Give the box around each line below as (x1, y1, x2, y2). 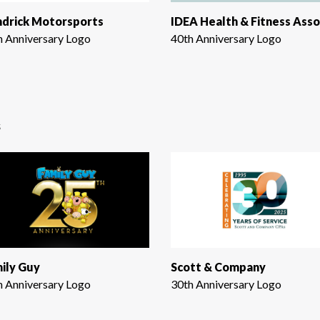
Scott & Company (171, 260, 266, 274)
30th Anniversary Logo (171, 277, 281, 291)
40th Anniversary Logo (171, 31, 281, 45)
